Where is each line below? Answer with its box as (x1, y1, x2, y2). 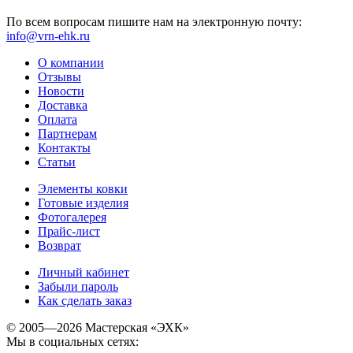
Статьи (38, 154, 76, 169)
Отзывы (38, 69, 81, 84)
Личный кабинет (38, 265, 129, 279)
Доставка (38, 98, 87, 112)
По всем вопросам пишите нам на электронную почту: (6, 14, 302, 28)
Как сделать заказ (38, 293, 132, 307)
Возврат (38, 238, 81, 252)
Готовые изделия (38, 195, 128, 210)
